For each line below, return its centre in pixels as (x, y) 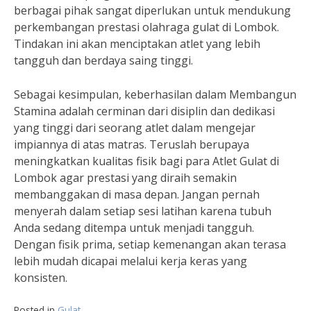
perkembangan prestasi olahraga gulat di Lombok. (146, 27)
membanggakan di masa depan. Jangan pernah (137, 194)
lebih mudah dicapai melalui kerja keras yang (131, 261)
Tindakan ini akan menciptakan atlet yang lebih (137, 44)
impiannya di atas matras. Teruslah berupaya (132, 144)
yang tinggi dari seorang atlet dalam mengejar (135, 128)
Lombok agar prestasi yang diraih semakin (125, 178)
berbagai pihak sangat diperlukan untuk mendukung (152, 10)
